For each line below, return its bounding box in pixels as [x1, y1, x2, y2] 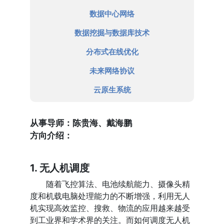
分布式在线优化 [85, 47, 138, 57]
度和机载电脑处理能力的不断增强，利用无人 [30, 191, 190, 201]
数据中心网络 [89, 9, 134, 19]
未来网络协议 [89, 66, 134, 76]
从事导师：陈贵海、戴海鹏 [30, 118, 132, 128]
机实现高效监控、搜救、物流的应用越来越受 [30, 203, 190, 213]
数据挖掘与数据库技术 [74, 28, 149, 38]
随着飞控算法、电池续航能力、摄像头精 [30, 179, 190, 189]
